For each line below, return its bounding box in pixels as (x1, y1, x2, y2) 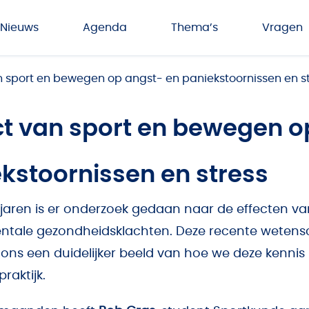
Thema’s (171, 21, 218, 33)
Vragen (262, 21, 303, 33)
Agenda (83, 21, 127, 33)
